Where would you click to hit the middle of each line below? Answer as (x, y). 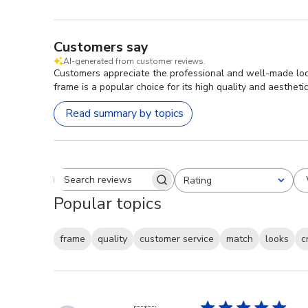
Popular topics (108, 203)
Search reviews (150, 186)
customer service (177, 239)
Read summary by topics (124, 114)
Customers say (101, 47)
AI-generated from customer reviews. (134, 61)
